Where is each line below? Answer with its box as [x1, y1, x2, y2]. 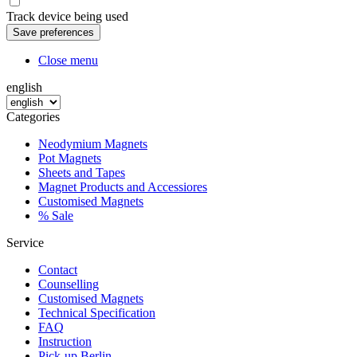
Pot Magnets [38, 151, 101, 165]
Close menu [38, 53, 98, 67]
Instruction [38, 335, 92, 348]
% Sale [38, 209, 73, 222]
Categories [6, 110, 60, 124]
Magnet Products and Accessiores [38, 180, 207, 194]
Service [6, 236, 44, 249]
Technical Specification [38, 306, 155, 320]
